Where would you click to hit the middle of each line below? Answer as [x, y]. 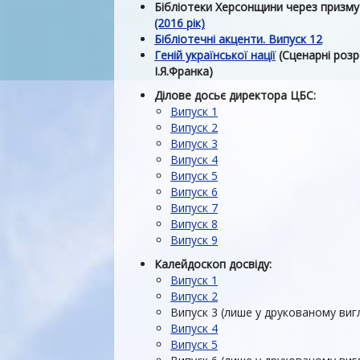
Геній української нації [215, 55]
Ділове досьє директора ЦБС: [235, 95]
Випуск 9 [194, 240]
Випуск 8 [194, 224]
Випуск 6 [194, 192]
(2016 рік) [180, 23]
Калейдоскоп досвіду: [213, 264]
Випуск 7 [194, 208]
